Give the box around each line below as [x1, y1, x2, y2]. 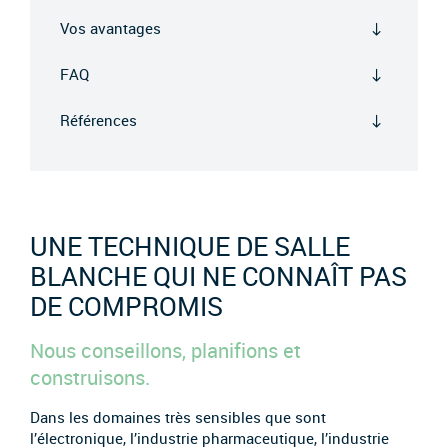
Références [60, 110, 137, 131]
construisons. [30, 363, 150, 391]
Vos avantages [60, 18, 161, 39]
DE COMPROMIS [30, 289, 223, 324]
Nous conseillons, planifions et [30, 336, 301, 364]
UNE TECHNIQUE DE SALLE [30, 229, 350, 264]
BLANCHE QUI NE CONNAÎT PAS [30, 259, 407, 294]
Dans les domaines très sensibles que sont [30, 406, 326, 427]
